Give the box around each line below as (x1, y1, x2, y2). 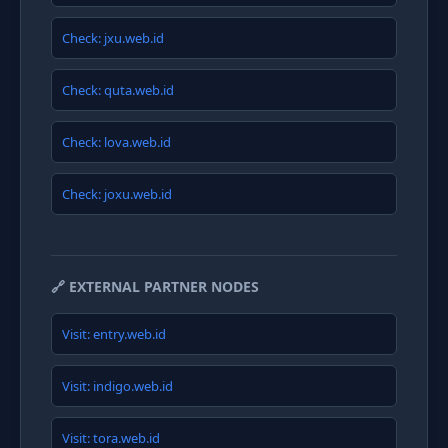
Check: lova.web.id (62, 133, 171, 151)
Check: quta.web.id (62, 81, 174, 99)
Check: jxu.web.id (62, 29, 164, 47)
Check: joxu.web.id (62, 185, 172, 203)
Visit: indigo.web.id (62, 377, 173, 395)
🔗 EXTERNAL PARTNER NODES (51, 277, 259, 296)
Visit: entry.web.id (62, 325, 166, 343)
